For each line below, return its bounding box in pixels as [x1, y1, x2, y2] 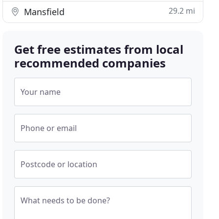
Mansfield [22, 6, 65, 18]
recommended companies [14, 55, 166, 71]
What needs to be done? [21, 195, 110, 206]
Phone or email [21, 123, 77, 133]
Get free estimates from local [14, 41, 184, 57]
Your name [21, 87, 61, 97]
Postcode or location [21, 159, 98, 170]
